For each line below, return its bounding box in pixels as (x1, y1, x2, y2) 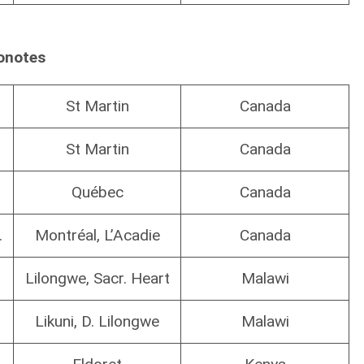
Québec (71, 183, 123, 202)
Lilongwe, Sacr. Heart (24, 269, 170, 288)
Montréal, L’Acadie (34, 226, 160, 245)
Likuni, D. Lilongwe (35, 312, 159, 331)
